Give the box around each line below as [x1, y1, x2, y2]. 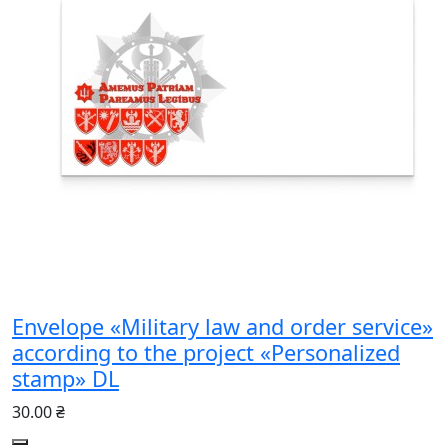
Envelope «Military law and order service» [12, 311, 433, 341]
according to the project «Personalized [12, 337, 400, 367]
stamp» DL [12, 363, 119, 393]
